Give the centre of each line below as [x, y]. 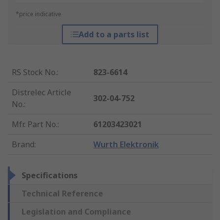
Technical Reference [62, 194]
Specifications [50, 176]
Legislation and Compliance [76, 212]
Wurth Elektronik [126, 145]
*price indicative [39, 14]
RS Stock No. [34, 72]
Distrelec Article [41, 93]
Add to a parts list [114, 35]
